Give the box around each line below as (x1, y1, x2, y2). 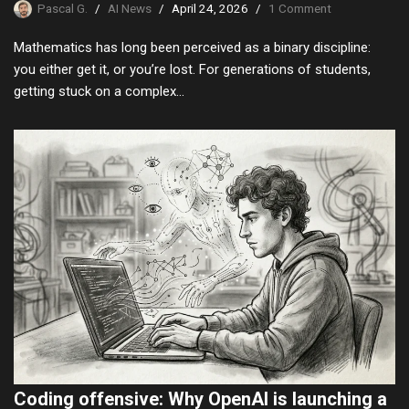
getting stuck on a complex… (14, 83, 188, 100)
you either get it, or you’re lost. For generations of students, (14, 61, 371, 79)
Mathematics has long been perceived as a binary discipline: (14, 39, 371, 57)
